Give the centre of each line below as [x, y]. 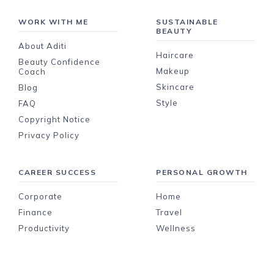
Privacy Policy [49, 135]
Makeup [173, 71]
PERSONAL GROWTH [202, 172]
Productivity [44, 228]
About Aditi [43, 46]
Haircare [175, 55]
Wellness [176, 228]
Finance [35, 212]
